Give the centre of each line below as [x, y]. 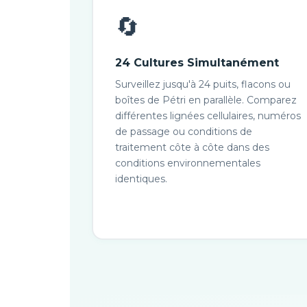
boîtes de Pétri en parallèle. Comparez [206, 100]
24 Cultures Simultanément [197, 63]
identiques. [141, 179]
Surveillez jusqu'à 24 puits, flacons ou [203, 84]
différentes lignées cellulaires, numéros [208, 116]
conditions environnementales [188, 163]
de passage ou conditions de [184, 132]
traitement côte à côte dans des [192, 147]
